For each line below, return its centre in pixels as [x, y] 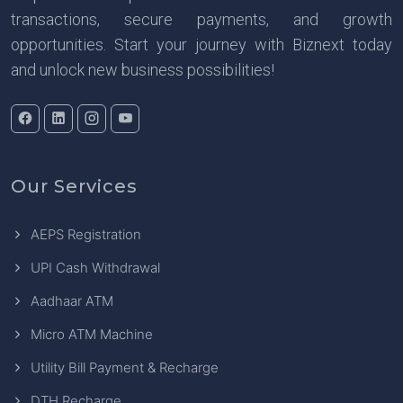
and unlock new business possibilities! [143, 69]
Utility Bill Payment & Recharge [125, 367]
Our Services [74, 186]
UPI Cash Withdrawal [95, 267]
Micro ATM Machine [92, 334]
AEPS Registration [86, 234]
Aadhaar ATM [72, 300]
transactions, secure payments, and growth [201, 19]
